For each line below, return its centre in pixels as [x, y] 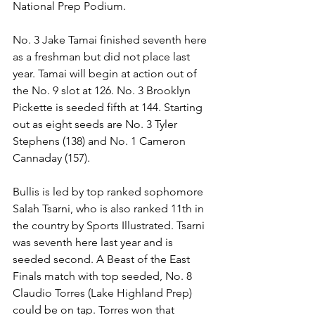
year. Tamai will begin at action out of [106, 74]
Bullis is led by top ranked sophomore [109, 192]
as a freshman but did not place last [103, 57]
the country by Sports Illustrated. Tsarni [110, 226]
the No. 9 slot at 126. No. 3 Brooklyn [103, 91]
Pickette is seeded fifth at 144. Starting [109, 108]
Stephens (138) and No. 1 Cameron [101, 141]
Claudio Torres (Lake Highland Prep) [104, 293]
